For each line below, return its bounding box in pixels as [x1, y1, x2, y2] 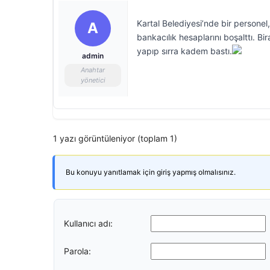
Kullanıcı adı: [64, 218, 113, 228]
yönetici [80, 76, 105, 84]
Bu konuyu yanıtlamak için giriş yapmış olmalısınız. [66, 168, 236, 177]
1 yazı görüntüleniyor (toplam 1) [53, 133, 177, 143]
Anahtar [81, 66, 105, 74]
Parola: [64, 245, 91, 256]
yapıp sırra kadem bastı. [137, 46, 232, 56]
